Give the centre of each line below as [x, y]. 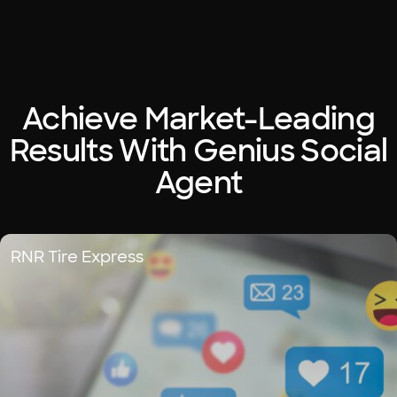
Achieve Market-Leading [198, 119]
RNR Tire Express [77, 257]
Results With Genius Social [198, 151]
